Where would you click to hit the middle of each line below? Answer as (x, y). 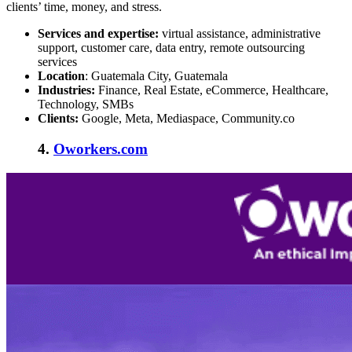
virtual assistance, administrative (240, 34)
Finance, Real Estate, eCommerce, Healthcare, (213, 90)
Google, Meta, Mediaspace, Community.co (188, 119)
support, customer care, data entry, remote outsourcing (171, 48)
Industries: (68, 90)
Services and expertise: (98, 34)
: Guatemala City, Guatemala (156, 76)
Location (61, 76)
